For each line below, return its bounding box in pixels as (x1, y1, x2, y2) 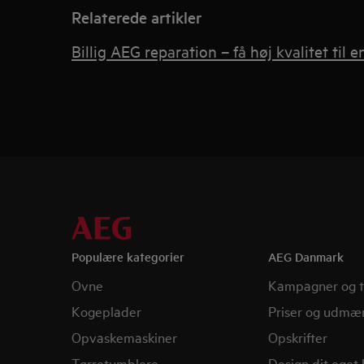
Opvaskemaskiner (71, 327, 177, 346)
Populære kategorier (71, 248, 184, 265)
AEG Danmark (267, 248, 344, 265)
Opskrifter (267, 327, 327, 346)
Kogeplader (71, 301, 141, 320)
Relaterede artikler (71, 6, 201, 28)
